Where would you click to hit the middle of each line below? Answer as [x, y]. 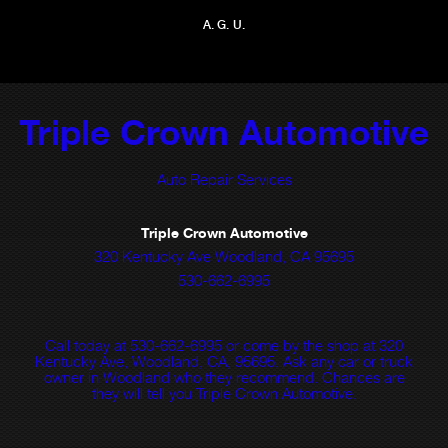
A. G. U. [224, 25]
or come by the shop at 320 [312, 345]
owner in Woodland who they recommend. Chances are [224, 377]
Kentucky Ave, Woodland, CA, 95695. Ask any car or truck [224, 361]
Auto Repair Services [224, 179]
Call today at [87, 345]
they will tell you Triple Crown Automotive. [224, 393]
